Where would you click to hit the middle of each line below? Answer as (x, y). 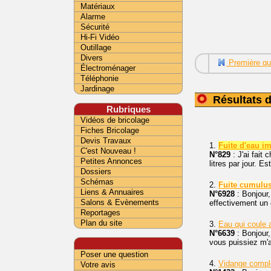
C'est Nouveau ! (108, 151)
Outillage (96, 47)
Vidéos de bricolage (115, 120)
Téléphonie (100, 78)
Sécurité (95, 27)
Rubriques (128, 109)
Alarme (93, 17)
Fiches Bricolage (110, 130)
